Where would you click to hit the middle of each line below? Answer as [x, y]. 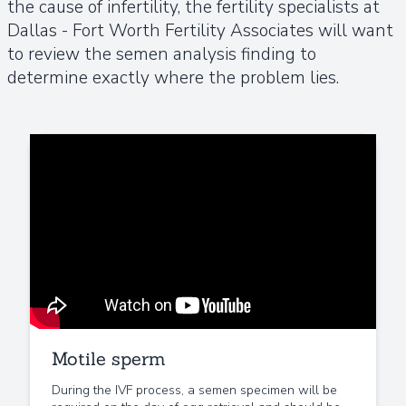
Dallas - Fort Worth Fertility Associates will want [200, 31]
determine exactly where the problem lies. [173, 78]
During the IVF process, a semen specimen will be [194, 390]
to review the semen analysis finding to [162, 54]
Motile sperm [109, 358]
